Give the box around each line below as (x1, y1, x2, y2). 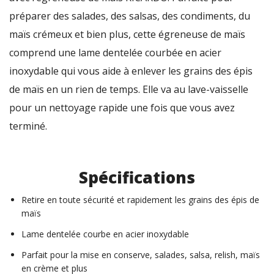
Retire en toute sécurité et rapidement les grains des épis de (21, 193, 259, 206)
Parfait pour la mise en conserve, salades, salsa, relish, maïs (21, 248, 260, 261)
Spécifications (79, 166, 195, 188)
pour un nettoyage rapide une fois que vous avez (9, 100, 235, 114)
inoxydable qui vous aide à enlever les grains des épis (9, 64, 253, 78)
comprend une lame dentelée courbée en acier (9, 45, 221, 59)
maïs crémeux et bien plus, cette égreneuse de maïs (9, 27, 245, 41)
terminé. (9, 119, 47, 133)
